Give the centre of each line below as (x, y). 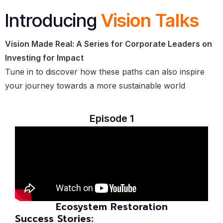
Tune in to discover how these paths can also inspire (105, 72)
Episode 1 (111, 119)
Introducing (53, 20)
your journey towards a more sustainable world (95, 86)
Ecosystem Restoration (111, 207)
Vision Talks (150, 20)
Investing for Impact (44, 58)
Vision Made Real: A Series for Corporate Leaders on (109, 44)
